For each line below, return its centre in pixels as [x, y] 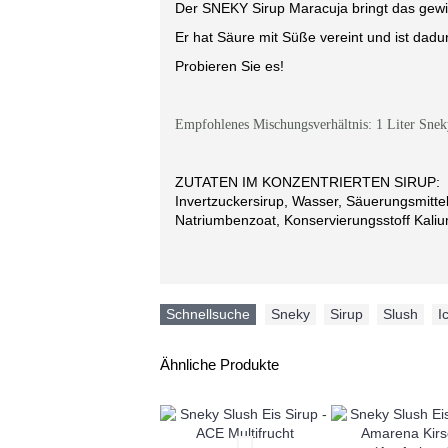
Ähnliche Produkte [219, 364]
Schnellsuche [208, 314]
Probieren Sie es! [229, 66]
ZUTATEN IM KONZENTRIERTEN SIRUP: [307, 182]
